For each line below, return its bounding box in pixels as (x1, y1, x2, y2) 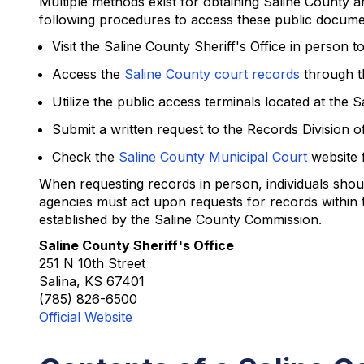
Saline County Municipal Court (119, 149, 307, 165)
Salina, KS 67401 (39, 273, 145, 289)
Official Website (39, 309, 132, 325)
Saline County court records (124, 66, 300, 82)
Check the (52, 149, 119, 165)
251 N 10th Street (39, 255, 145, 271)
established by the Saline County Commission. (39, 211, 322, 227)
